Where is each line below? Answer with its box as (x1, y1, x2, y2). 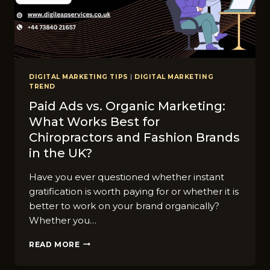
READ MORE (29, 239, 80, 249)
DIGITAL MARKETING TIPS (29, 73, 128, 81)
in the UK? (29, 145, 92, 160)
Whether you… (29, 214, 96, 226)
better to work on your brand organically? (29, 199, 219, 212)
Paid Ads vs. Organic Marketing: (29, 98, 225, 113)
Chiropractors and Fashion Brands (29, 130, 240, 145)
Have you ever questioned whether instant (29, 171, 224, 183)
